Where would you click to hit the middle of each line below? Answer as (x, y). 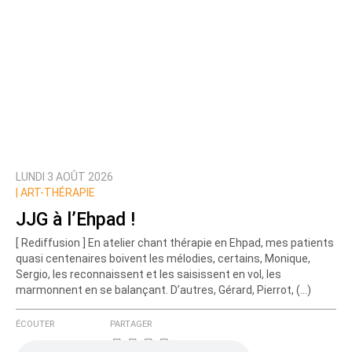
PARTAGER (131, 324)
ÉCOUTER (35, 324)
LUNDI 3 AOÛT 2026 (64, 177)
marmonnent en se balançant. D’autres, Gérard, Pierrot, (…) (163, 290)
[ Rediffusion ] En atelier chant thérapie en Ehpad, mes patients (175, 243)
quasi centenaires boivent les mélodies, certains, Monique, (163, 259)
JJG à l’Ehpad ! (75, 219)
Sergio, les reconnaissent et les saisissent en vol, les (148, 275)
